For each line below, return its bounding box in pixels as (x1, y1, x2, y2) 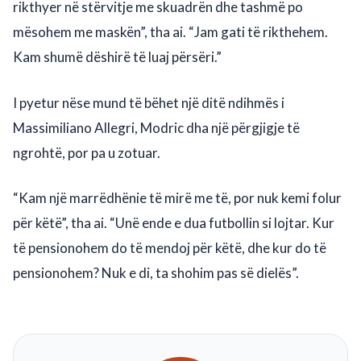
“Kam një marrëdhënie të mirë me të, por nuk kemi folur (13, 189, 342, 207)
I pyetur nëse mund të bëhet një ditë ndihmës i (13, 93, 284, 111)
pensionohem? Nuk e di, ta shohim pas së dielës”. (13, 264, 299, 282)
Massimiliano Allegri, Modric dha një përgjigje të (13, 118, 300, 136)
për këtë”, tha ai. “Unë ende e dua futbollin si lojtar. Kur (13, 214, 334, 232)
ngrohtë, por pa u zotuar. (13, 143, 160, 161)
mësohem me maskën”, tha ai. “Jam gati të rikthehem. (13, 23, 328, 41)
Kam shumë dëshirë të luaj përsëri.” (13, 48, 222, 66)
